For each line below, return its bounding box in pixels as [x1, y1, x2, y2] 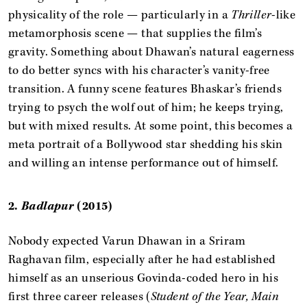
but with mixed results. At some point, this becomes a [8, 119, 293, 134]
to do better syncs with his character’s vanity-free [8, 63, 270, 78]
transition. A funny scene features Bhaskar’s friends [8, 82, 282, 97]
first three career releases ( [8, 289, 151, 304]
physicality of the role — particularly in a [8, 8, 232, 23]
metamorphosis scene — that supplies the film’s [8, 26, 262, 41]
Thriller [231, 8, 272, 23]
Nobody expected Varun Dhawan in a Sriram [8, 234, 246, 249]
